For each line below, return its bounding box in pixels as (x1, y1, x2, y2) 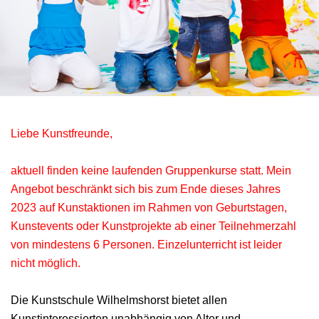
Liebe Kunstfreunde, (11, 127, 113, 140)
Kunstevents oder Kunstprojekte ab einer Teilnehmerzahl (11, 219, 296, 232)
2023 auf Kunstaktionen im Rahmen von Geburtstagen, (11, 201, 287, 214)
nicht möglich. (11, 256, 80, 269)
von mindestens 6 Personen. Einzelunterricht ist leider (11, 238, 282, 251)
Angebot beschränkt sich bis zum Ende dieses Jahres (11, 182, 281, 195)
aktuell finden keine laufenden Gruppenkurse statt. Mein (11, 164, 291, 177)
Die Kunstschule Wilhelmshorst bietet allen (11, 293, 227, 306)
